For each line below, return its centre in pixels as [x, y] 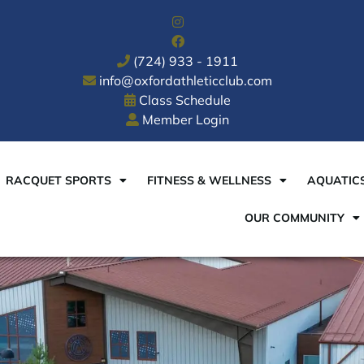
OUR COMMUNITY [294, 218]
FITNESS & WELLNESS [210, 180]
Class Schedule [185, 100]
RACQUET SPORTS [59, 180]
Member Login [186, 119]
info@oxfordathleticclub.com [186, 80]
